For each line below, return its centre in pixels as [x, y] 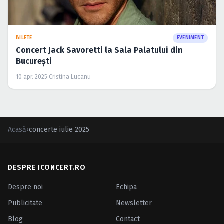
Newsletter [134, 203]
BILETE [24, 38]
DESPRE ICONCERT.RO [47, 168]
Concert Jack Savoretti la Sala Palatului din [99, 50]
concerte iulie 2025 [59, 130]
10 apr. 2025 [32, 77]
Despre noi [25, 187]
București [34, 61]
